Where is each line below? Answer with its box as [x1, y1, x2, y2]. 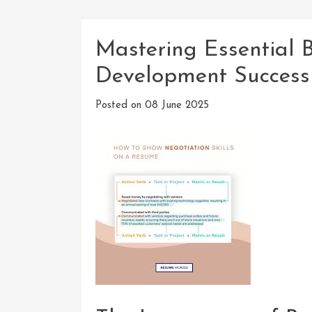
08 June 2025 [145, 100, 209, 111]
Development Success [95, 65, 310, 88]
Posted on [95, 100, 145, 111]
